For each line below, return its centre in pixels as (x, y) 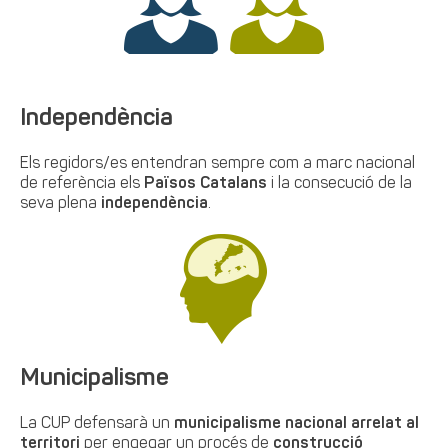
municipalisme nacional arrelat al (297, 424)
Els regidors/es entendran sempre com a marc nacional (218, 164)
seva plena (61, 204)
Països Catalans (206, 184)
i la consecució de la (340, 184)
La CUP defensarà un (97, 424)
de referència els (82, 184)
